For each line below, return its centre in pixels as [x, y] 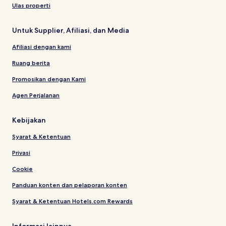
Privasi [21, 152]
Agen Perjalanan [36, 95]
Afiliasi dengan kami [42, 46]
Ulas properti [31, 5]
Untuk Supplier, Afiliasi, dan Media [71, 30]
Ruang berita [31, 63]
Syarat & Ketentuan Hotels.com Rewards [72, 201]
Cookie [22, 168]
